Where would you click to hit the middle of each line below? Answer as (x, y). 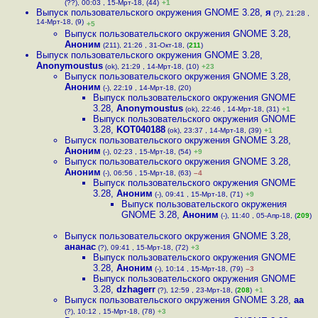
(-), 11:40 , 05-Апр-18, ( (258, 215)
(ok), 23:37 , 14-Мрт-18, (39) (213, 130)
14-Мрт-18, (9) (60, 23)
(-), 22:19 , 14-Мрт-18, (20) (146, 88)
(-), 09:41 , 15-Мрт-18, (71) (198, 194)
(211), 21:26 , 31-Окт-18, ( (145, 45)
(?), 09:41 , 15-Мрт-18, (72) (142, 247)
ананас (80, 247)
